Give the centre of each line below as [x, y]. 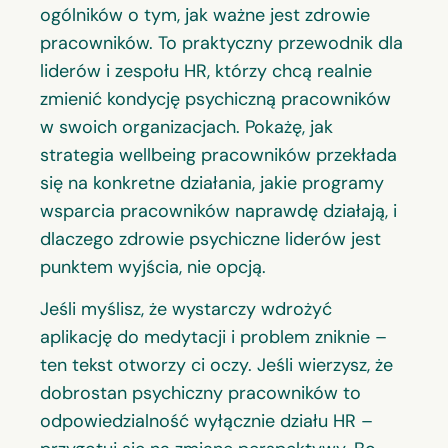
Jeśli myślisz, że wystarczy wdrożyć [186, 309]
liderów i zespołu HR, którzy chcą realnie [206, 70]
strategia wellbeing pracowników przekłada [218, 154]
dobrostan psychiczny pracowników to [200, 393]
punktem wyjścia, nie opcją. [153, 266]
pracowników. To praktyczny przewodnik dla [221, 42]
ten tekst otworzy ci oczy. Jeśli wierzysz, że [216, 365]
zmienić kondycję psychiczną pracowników [215, 98]
